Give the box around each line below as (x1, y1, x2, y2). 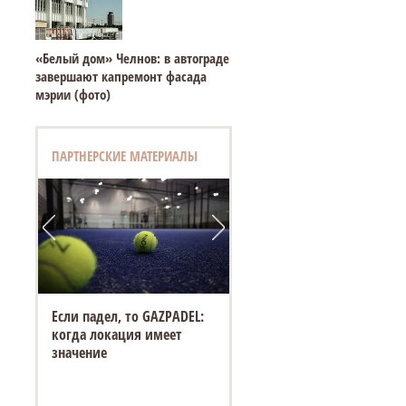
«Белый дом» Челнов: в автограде (34, 49, 229, 67)
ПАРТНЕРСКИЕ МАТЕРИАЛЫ (51, 147, 198, 165)
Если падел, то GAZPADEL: (51, 306, 204, 327)
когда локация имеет (51, 324, 182, 345)
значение (51, 343, 107, 363)
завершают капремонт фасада (34, 67, 207, 85)
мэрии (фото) (34, 85, 111, 103)
